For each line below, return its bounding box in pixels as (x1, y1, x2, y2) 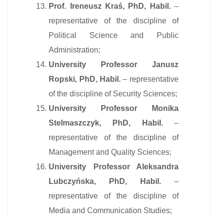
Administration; (49, 45, 101, 54)
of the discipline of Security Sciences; (49, 89, 178, 98)
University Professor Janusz (49, 60, 179, 69)
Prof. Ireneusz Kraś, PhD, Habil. (49, 1, 171, 10)
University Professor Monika (49, 104, 179, 112)
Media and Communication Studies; (49, 206, 172, 215)
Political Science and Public (49, 31, 179, 39)
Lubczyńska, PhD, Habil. (49, 177, 174, 185)
